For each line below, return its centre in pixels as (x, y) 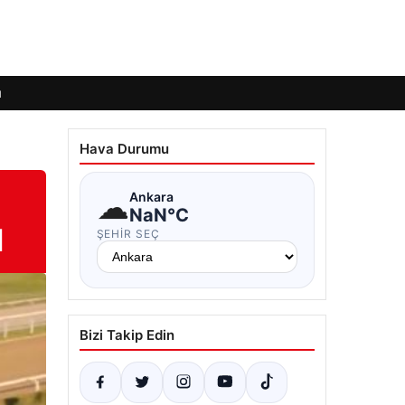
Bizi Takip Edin (127, 335)
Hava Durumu (124, 149)
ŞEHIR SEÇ (128, 234)
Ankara (151, 196)
